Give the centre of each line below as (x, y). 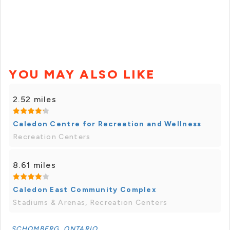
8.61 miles (34, 165)
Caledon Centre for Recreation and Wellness (107, 124)
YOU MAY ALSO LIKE (82, 74)
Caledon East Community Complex (85, 190)
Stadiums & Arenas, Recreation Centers (90, 203)
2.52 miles (35, 100)
